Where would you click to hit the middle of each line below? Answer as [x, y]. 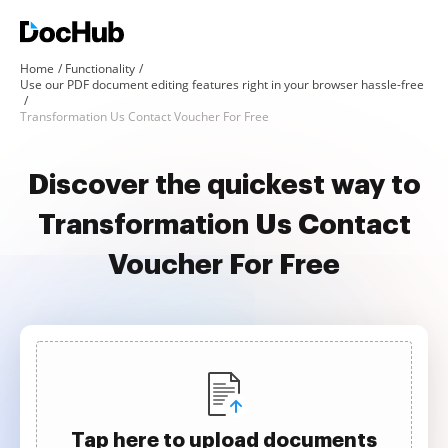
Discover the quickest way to [224, 185]
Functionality [100, 68]
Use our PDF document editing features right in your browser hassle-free [222, 84]
